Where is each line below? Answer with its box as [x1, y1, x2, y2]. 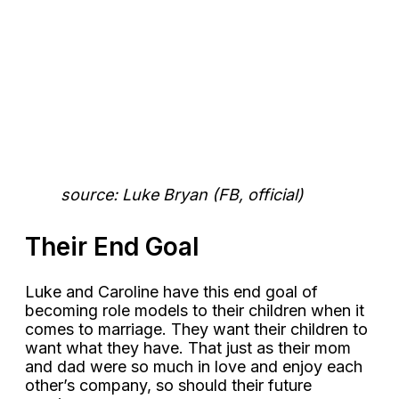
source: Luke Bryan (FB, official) [61, 185, 304, 205]
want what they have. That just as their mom [25, 338, 351, 358]
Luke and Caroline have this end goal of [25, 282, 318, 302]
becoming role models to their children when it [25, 301, 364, 321]
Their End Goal [25, 232, 199, 263]
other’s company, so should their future [25, 376, 312, 395]
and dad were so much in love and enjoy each [25, 357, 362, 377]
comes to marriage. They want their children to [25, 320, 368, 339]
